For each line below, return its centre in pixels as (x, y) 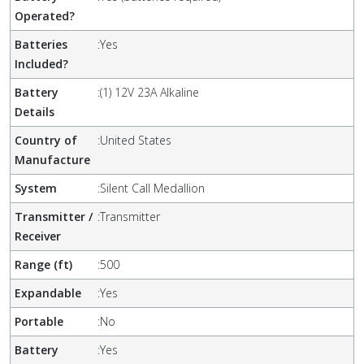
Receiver (38, 236)
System (36, 188)
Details (35, 112)
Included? (41, 64)
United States (136, 140)
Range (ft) (43, 264)
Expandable (48, 293)
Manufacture (52, 160)
